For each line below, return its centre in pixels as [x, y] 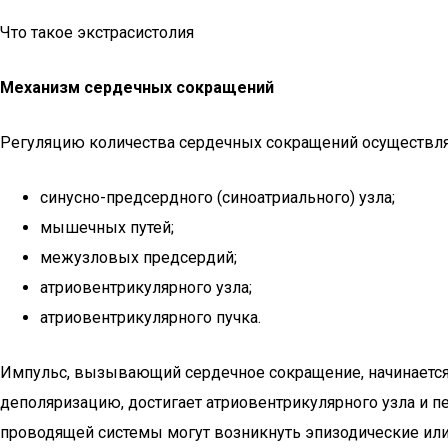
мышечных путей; [107, 227]
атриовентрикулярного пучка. [150, 317]
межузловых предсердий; [138, 257]
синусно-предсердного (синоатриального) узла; [217, 197]
